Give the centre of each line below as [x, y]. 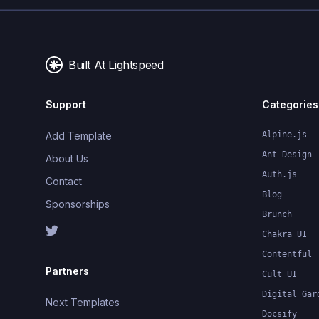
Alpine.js [284, 135]
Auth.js [279, 174]
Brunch [277, 214]
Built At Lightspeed [116, 65]
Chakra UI [284, 234]
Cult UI [279, 274]
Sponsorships [78, 204]
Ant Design [287, 155]
